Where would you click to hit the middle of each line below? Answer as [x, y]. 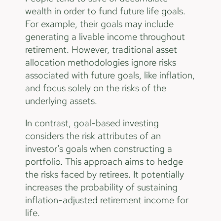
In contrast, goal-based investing [92, 123]
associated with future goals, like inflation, [110, 75]
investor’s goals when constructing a [98, 149]
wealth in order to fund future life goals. [105, 11]
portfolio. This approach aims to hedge [104, 162]
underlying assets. [62, 101]
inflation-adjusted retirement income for [107, 200]
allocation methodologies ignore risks [100, 63]
